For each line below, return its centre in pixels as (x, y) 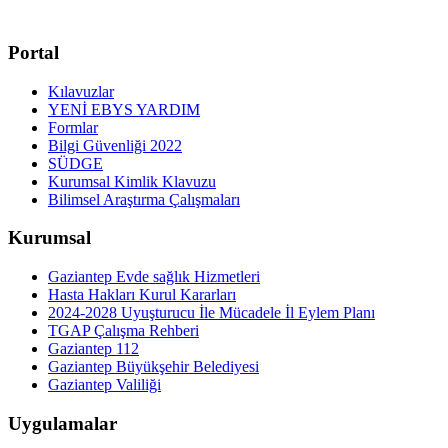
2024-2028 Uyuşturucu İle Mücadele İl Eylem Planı (211, 312)
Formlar (73, 127)
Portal (33, 52)
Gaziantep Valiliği (104, 384)
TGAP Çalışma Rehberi (123, 330)
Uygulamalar (62, 423)
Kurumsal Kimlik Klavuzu (132, 181)
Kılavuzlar (81, 91)
